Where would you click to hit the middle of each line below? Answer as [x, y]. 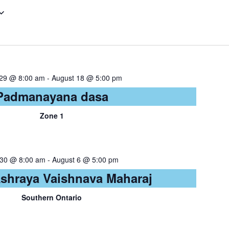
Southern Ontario [52, 197]
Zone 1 [52, 116]
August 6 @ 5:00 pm [86, 159]
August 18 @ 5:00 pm [87, 78]
